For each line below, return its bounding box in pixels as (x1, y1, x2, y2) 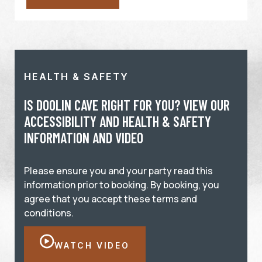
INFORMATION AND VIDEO (24, 129, 143, 146)
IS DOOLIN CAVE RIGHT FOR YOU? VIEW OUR (24, 96, 230, 113)
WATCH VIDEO (54, 240, 130, 250)
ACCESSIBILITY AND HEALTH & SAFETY (24, 113, 211, 130)
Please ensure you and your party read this (24, 164, 213, 177)
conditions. (24, 206, 74, 219)
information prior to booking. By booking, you (24, 178, 219, 191)
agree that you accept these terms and (24, 192, 197, 205)
